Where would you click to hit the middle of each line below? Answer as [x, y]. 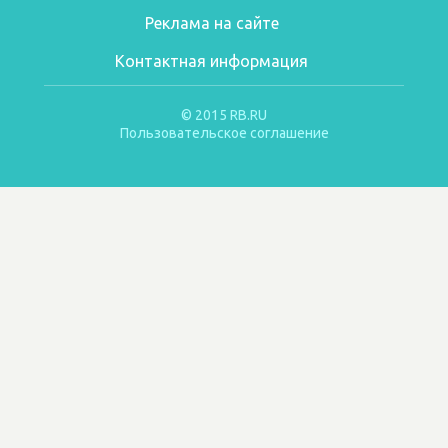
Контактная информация [211, 61]
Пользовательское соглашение [224, 133]
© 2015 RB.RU [224, 115]
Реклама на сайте [211, 23]
